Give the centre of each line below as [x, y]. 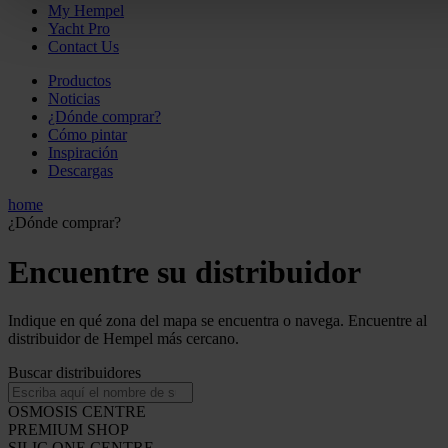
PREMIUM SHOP [68, 430]
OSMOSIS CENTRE [77, 412]
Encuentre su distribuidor [184, 271]
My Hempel [86, 11]
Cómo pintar [87, 135]
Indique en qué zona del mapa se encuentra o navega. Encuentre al [217, 321]
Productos [79, 81]
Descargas [80, 171]
